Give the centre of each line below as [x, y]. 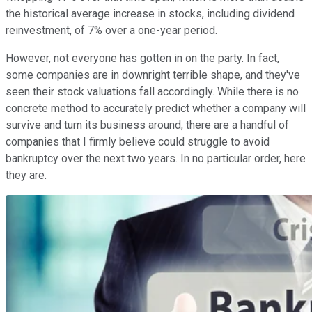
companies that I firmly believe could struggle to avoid [138, 141]
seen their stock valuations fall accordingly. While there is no [152, 91]
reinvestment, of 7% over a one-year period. [111, 30]
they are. [26, 175]
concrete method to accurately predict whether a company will [156, 108]
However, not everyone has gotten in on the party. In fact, [142, 58]
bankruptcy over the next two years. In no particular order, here [156, 158]
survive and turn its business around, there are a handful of [147, 125]
